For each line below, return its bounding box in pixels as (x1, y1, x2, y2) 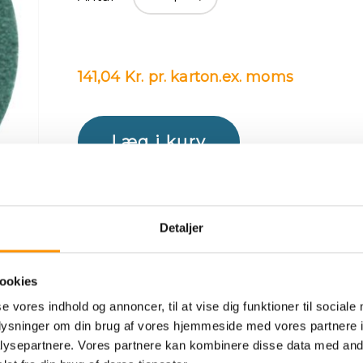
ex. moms (221, 68, 294, 86)
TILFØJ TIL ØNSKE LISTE (122, 229, 246, 241)
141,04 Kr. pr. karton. (77, 68, 222, 86)
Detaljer (159, 220, 204, 235)
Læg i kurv (110, 132, 207, 152)
